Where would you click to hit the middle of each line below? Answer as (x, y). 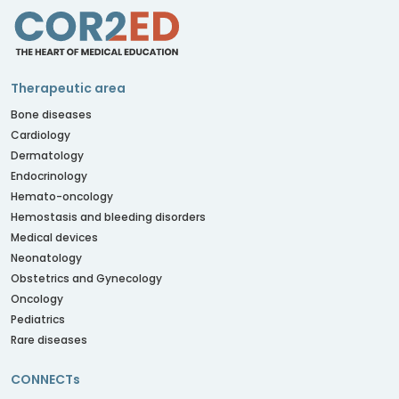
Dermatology (47, 155)
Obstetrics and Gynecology (86, 278)
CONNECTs (45, 379)
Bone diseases (51, 114)
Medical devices (54, 237)
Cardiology (41, 135)
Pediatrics (38, 319)
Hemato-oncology (62, 196)
